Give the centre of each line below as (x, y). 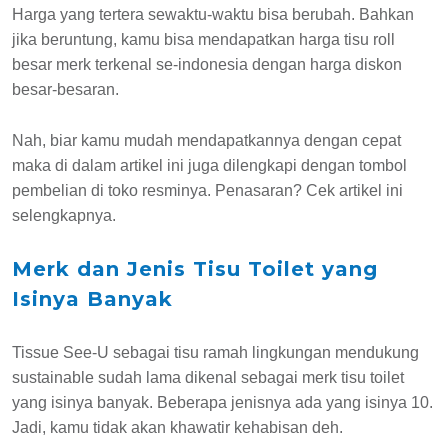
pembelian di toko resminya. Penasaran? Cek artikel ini (207, 190)
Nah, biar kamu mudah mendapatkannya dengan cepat (206, 140)
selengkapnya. (64, 215)
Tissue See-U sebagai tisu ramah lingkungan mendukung (215, 352)
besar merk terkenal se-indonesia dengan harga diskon (207, 64)
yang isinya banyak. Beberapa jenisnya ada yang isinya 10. (222, 402)
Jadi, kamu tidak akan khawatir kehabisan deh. (177, 427)
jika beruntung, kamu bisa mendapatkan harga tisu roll (203, 39)
